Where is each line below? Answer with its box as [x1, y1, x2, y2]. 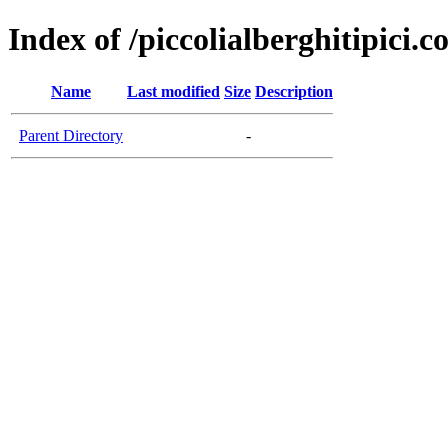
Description [255, 82, 333, 100]
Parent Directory [19, 126, 123, 144]
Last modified [127, 82, 220, 100]
